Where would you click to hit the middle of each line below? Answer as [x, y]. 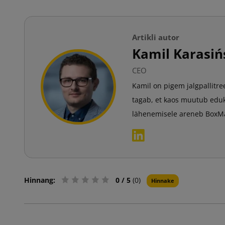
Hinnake [163, 180]
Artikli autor [156, 37]
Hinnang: [40, 180]
